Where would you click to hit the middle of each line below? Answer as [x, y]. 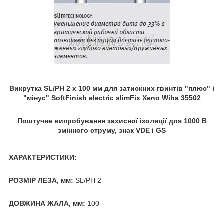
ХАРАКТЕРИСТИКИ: [43, 157]
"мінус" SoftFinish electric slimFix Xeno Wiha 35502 [112, 98]
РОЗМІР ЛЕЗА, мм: [42, 180]
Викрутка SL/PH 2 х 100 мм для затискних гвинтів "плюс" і [112, 88]
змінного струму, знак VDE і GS [112, 130]
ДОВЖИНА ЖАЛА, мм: [47, 203]
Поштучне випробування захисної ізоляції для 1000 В [112, 121]
